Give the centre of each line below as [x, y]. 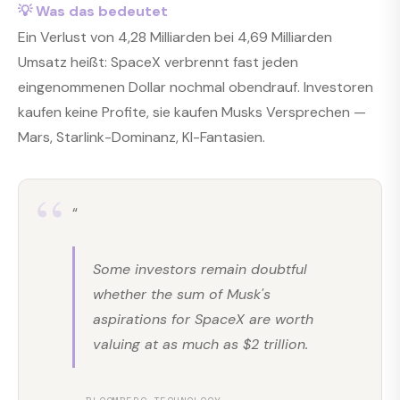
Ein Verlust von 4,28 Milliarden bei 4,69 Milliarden [175, 37]
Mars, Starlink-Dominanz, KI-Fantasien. [142, 137]
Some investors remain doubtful [200, 269]
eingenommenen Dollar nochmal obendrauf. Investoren [196, 87]
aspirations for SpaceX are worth [203, 319]
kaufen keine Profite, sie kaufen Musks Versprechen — [192, 112]
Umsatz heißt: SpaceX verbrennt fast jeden [158, 62]
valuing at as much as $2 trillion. [200, 344]
